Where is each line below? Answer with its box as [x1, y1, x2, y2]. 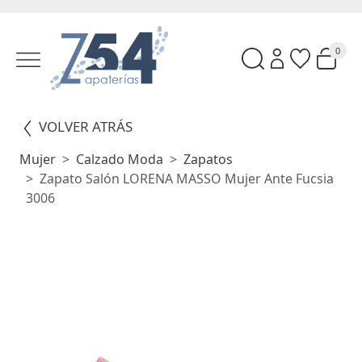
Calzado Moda [76, 150, 163, 169]
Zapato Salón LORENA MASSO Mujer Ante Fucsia [40, 170, 334, 188]
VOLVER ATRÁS [39, 117, 133, 137]
